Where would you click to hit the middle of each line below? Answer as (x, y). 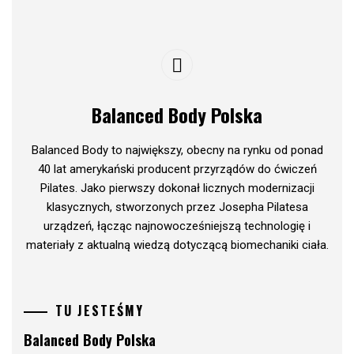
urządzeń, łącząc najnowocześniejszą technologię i (177, 226)
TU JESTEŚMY (100, 311)
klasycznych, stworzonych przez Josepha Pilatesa (177, 207)
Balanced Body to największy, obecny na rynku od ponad (177, 150)
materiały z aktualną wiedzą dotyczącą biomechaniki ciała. (177, 245)
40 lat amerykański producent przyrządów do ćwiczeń (177, 169)
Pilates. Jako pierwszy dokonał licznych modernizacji (177, 188)
